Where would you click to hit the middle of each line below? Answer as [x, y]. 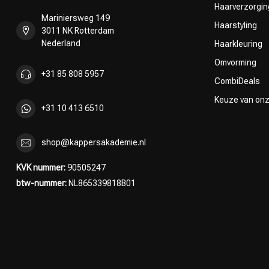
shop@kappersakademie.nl [94, 143]
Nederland [61, 43]
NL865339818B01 [101, 183]
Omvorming [235, 62]
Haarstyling [236, 25]
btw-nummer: [41, 183]
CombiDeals [237, 81]
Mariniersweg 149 [76, 18]
